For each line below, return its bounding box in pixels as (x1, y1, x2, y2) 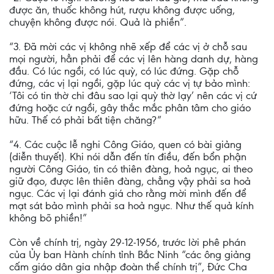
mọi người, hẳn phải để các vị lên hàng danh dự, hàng (9, 53, 258, 65)
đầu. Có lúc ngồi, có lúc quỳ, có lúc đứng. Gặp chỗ (9, 65, 239, 77)
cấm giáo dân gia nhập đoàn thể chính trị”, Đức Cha (9, 261, 247, 273)
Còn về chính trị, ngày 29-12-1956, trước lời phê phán (9, 236, 246, 248)
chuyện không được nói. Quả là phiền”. (9, 16, 187, 28)
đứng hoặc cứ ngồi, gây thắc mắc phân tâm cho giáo (9, 102, 251, 114)
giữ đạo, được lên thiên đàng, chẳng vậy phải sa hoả (9, 175, 251, 187)
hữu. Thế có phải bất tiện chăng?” (9, 114, 161, 126)
